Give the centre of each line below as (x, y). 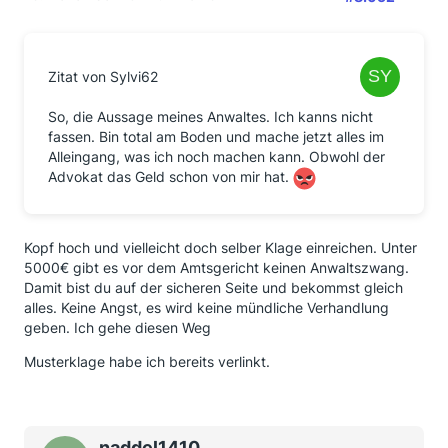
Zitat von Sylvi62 (103, 76)
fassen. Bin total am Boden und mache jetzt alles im (216, 136)
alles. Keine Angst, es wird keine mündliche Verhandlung (206, 307)
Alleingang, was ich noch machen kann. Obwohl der (216, 156)
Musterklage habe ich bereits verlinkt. (147, 361)
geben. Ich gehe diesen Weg (117, 327)
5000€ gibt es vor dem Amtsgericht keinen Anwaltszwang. (216, 267)
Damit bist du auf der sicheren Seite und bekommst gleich (213, 287)
